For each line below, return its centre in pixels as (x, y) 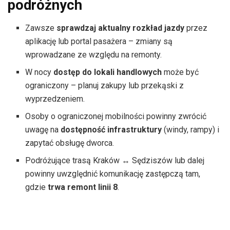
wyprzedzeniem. (55, 99)
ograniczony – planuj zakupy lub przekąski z (105, 86)
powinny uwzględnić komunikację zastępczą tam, (113, 174)
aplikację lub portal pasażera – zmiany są (99, 42)
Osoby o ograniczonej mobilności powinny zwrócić (116, 117)
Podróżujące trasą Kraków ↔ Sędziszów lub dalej (115, 161)
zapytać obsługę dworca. (70, 143)
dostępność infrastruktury (111, 130)
